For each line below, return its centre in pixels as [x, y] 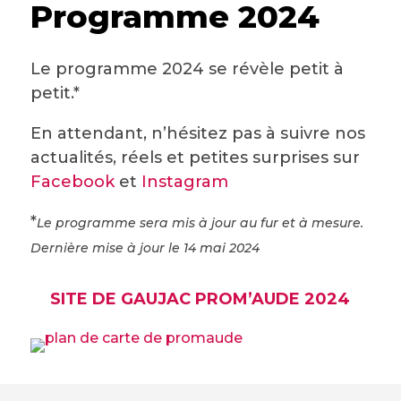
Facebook [72, 182]
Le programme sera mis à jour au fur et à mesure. [200, 223]
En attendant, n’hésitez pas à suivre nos [197, 133]
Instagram [187, 182]
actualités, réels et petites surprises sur [195, 158]
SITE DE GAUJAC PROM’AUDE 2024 [200, 299]
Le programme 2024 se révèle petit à [187, 69]
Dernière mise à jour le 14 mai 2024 [145, 248]
